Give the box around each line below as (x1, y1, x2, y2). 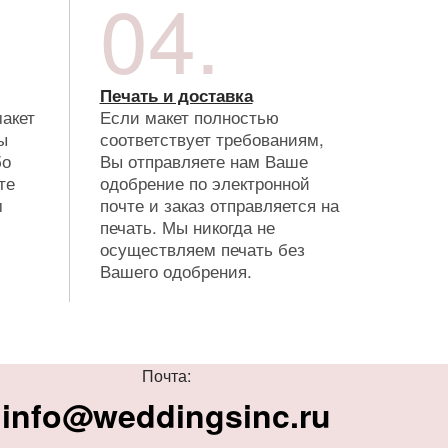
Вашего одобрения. (99, 257, 252, 283)
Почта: (141, 363, 191, 387)
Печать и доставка (99, 82, 253, 107)
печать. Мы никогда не (99, 213, 275, 239)
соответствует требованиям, (99, 125, 324, 151)
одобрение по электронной (99, 169, 310, 195)
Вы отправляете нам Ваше (99, 147, 308, 173)
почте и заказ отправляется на (99, 191, 339, 217)
